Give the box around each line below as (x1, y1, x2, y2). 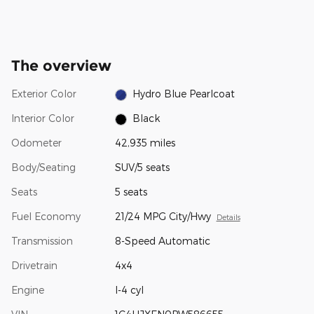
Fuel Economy (11, 210, 81, 223)
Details (216, 212, 240, 222)
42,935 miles (114, 137, 175, 149)
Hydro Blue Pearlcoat (132, 88, 235, 100)
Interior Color (11, 112, 74, 125)
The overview (11, 57, 111, 75)
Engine (11, 284, 44, 296)
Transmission (11, 235, 73, 247)
